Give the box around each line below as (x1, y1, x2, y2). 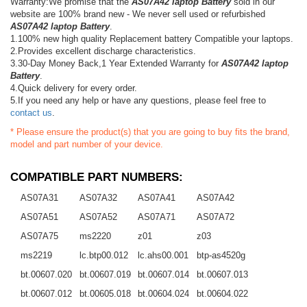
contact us (10, 107, 52, 118)
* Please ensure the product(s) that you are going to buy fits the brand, (10, 126, 290, 137)
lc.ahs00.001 (138, 249, 189, 260)
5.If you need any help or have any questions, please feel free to (10, 95, 266, 106)
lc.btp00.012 (79, 249, 128, 260)
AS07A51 (21, 211, 58, 222)
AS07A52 (79, 211, 117, 222)
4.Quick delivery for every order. (10, 82, 137, 93)
